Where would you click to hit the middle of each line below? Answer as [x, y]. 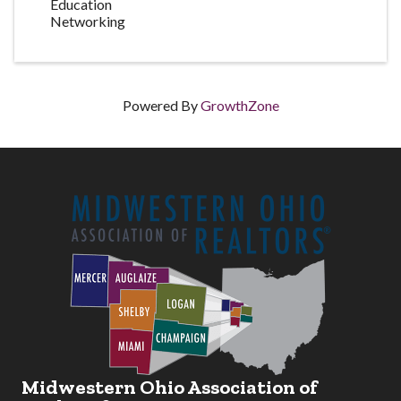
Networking [88, 21]
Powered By [161, 106]
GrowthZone [239, 106]
